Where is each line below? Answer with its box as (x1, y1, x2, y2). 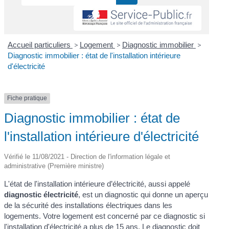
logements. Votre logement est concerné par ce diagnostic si (4, 211, 205, 220)
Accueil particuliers (7, 40, 73, 50)
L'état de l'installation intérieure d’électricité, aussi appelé (4, 179, 191, 188)
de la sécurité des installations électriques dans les (4, 200, 173, 210)
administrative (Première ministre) (4, 162, 104, 170)
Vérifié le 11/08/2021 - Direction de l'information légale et (4, 152, 171, 161)
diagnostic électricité (4, 190, 79, 199)
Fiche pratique (7, 95, 48, 102)
